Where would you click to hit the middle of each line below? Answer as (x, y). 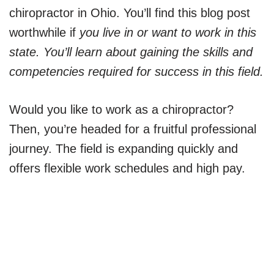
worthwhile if (43, 32)
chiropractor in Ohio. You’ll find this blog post (130, 13)
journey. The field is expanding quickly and (124, 148)
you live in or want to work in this (166, 32)
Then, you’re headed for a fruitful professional (133, 129)
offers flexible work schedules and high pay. (127, 168)
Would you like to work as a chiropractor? (121, 109)
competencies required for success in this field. (136, 71)
